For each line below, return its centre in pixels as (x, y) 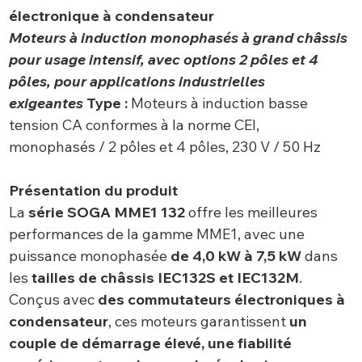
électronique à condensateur (111, 16)
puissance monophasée (89, 256)
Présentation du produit (93, 191)
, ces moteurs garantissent (198, 322)
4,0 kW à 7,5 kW (246, 256)
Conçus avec (53, 300)
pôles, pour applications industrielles (137, 82)
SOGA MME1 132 (126, 213)
